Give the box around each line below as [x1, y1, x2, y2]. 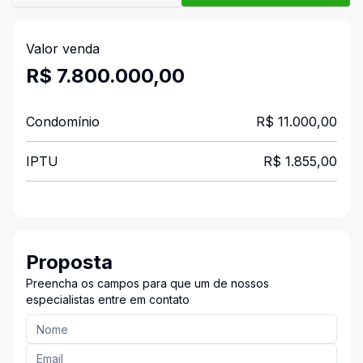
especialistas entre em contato [26, 293, 190, 306]
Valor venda [26, 41, 100, 57]
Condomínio [26, 113, 100, 130]
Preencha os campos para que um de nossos [26, 276, 269, 290]
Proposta [26, 250, 113, 274]
